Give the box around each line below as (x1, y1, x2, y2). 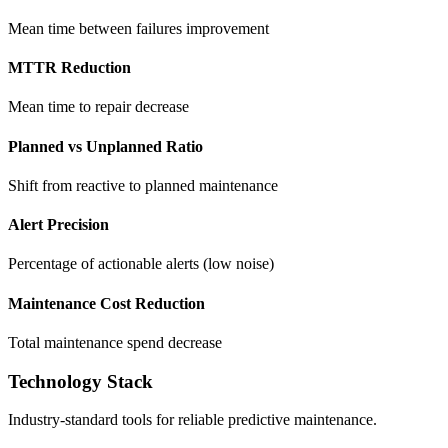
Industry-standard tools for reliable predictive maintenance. (8, 411, 377, 429)
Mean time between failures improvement (8, 19, 269, 37)
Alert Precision (8, 216, 109, 234)
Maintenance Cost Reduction (8, 294, 205, 312)
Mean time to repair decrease (8, 98, 189, 116)
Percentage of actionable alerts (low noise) (8, 255, 274, 273)
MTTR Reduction (8, 59, 131, 77)
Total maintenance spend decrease (8, 333, 222, 351)
